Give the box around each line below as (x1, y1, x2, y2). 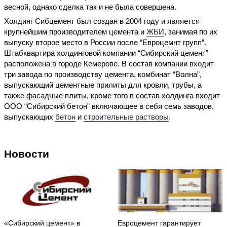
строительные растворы (84, 112, 169, 121)
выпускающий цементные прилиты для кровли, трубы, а (4, 80, 202, 89)
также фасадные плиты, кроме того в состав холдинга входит (4, 91, 220, 100)
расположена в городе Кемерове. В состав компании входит (4, 59, 214, 68)
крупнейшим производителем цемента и (4, 27, 146, 36)
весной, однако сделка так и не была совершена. (4, 3, 176, 12)
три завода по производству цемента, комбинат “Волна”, (4, 69, 202, 79)
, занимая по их (164, 27, 217, 36)
